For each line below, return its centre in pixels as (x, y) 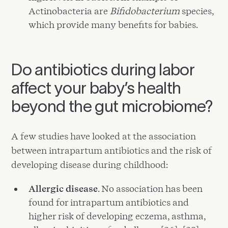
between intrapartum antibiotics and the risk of (112, 151)
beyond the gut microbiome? (112, 106)
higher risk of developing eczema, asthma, (117, 216)
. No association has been (150, 188)
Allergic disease (63, 188)
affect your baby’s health (96, 88)
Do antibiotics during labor (103, 70)
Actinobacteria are (69, 11)
